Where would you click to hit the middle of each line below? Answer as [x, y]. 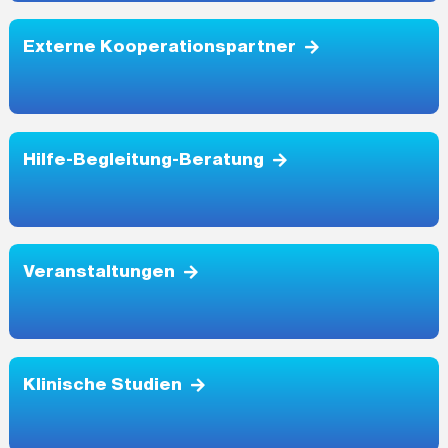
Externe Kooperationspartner [159, 46]
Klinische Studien [102, 383]
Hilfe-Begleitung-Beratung [143, 158]
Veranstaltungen [98, 271]
